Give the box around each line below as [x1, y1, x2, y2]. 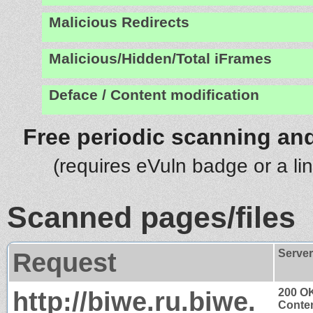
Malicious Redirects [49, 13, 189, 31]
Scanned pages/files [7, 200, 296, 234]
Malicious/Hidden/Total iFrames [49, 50, 272, 67]
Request [13, 247, 117, 277]
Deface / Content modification [49, 86, 259, 103]
